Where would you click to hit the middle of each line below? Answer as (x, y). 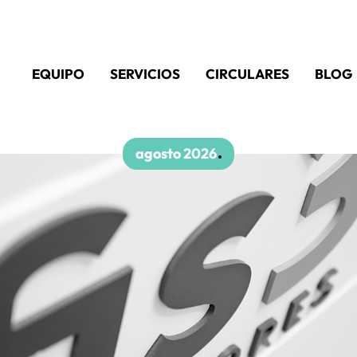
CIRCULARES (247, 74)
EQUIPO (58, 74)
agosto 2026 (176, 154)
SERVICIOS (145, 74)
